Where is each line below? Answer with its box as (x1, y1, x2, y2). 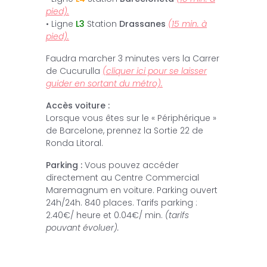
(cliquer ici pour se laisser (102, 64, 207, 77)
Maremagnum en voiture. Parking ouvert (45, 184, 218, 196)
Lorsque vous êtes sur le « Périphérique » (45, 111, 216, 124)
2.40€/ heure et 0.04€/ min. (45, 209, 165, 221)
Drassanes (119, 17, 166, 30)
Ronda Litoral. (45, 136, 103, 149)
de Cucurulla (45, 64, 103, 77)
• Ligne (45, 17, 76, 30)
